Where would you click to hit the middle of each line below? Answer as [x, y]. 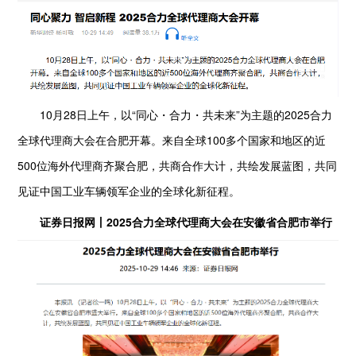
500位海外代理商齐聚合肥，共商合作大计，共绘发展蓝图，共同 [178, 166]
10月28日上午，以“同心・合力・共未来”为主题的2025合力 [175, 115]
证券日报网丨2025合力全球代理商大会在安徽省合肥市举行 [181, 222]
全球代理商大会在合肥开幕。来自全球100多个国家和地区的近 [172, 140]
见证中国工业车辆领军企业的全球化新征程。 [129, 191]
